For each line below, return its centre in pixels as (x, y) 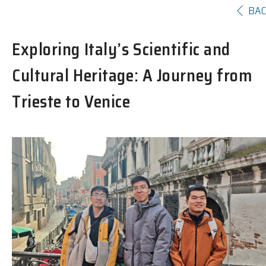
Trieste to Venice (71, 101)
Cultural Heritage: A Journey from (132, 75)
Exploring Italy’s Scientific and (121, 49)
